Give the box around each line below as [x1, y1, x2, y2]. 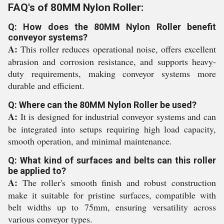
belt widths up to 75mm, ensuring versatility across [8, 201, 216, 213]
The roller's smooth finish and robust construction [17, 176, 216, 188]
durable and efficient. [8, 79, 84, 91]
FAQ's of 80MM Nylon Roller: [8, 1, 143, 13]
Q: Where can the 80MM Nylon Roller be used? [8, 99, 196, 110]
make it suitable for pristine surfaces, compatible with [8, 189, 216, 201]
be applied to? [8, 165, 66, 176]
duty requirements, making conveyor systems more [8, 67, 216, 79]
